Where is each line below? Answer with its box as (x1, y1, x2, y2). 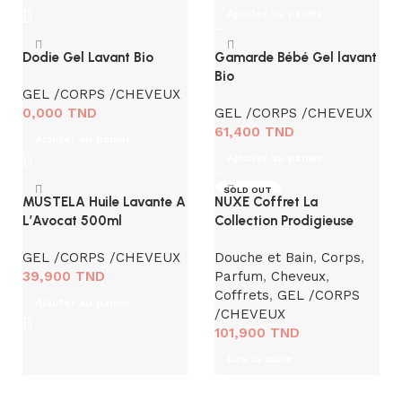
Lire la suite (227, 353, 293, 365)
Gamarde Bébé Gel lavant (214, 49, 377, 66)
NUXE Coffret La (214, 194, 318, 210)
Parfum (214, 268, 263, 284)
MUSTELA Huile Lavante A (22, 194, 186, 210)
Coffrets (214, 287, 269, 303)
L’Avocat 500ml (22, 213, 122, 229)
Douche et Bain (214, 249, 313, 266)
